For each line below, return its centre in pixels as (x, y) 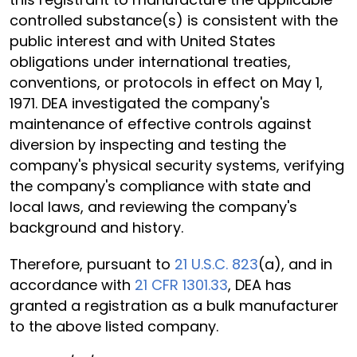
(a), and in (295, 264)
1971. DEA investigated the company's (140, 103)
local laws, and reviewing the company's (153, 207)
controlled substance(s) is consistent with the (174, 20)
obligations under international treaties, (150, 62)
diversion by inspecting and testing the (148, 145)
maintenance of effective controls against (161, 124)
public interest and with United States (143, 41)
